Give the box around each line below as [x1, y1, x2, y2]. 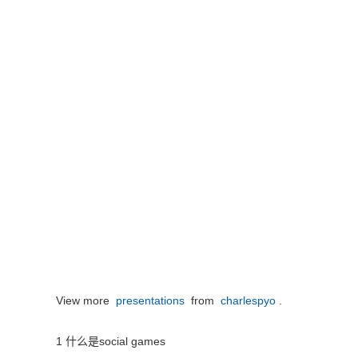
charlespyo [221, 294, 279, 307]
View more [56, 294, 116, 307]
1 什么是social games [56, 335, 165, 348]
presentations [116, 294, 188, 307]
